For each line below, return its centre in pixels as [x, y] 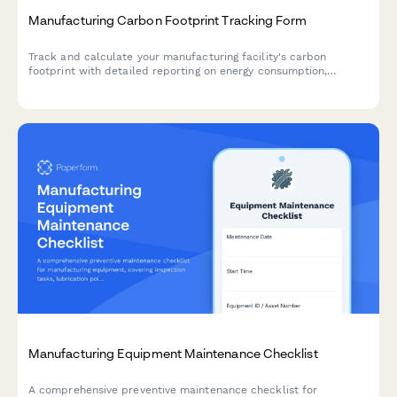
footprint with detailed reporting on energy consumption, [178, 71]
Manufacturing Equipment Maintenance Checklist [173, 353]
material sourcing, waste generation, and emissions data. [177, 86]
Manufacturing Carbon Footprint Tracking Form [168, 20]
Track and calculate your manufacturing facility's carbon [178, 57]
